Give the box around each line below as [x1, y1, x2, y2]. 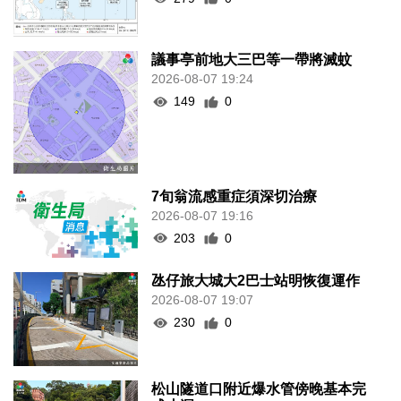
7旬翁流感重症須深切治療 [151, 188, 318, 204]
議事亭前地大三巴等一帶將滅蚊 [151, 52, 353, 67]
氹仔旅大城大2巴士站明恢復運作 [151, 273, 361, 289]
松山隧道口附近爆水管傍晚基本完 [151, 380, 367, 397]
